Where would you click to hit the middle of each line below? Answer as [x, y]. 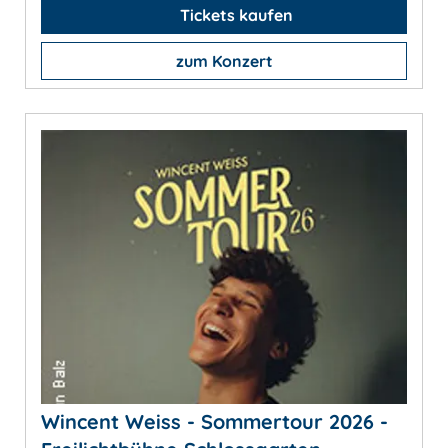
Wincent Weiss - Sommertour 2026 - [214, 422]
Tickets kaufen [234, 14]
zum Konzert [224, 60]
